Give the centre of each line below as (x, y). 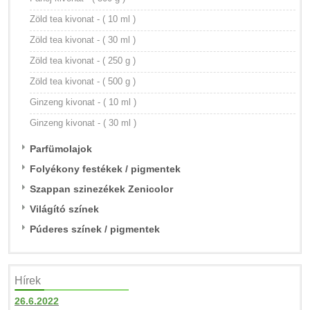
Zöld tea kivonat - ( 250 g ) (83, 61)
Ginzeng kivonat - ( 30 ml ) (83, 123)
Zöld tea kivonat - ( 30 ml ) (83, 40)
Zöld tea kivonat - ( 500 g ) (83, 81)
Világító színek (64, 209)
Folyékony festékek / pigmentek (105, 169)
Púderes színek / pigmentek (95, 229)
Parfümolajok (61, 149)
